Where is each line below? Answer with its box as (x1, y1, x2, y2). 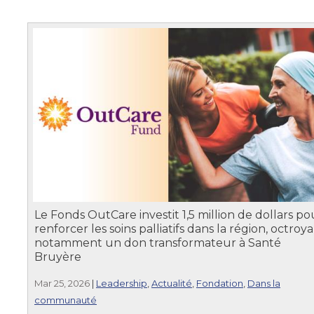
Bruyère (34, 250, 81, 264)
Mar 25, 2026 (34, 277, 90, 289)
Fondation (196, 277, 243, 289)
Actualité (151, 277, 192, 289)
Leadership (96, 277, 147, 289)
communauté (34, 294, 97, 306)
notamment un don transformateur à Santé (34, 235, 281, 250)
